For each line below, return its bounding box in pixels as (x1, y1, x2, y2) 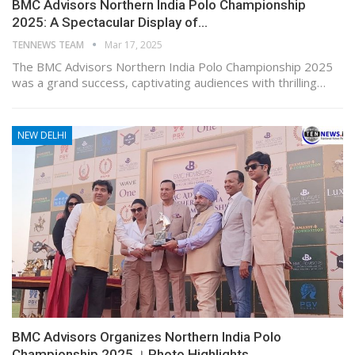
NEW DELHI (17, 128, 67, 142)
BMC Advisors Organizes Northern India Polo (12, 329, 281, 345)
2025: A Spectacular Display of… (12, 13, 208, 30)
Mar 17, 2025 (105, 37, 162, 52)
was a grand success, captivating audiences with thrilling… (12, 74, 326, 90)
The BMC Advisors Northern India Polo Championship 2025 (12, 58, 333, 74)
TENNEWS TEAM (12, 37, 86, 52)
